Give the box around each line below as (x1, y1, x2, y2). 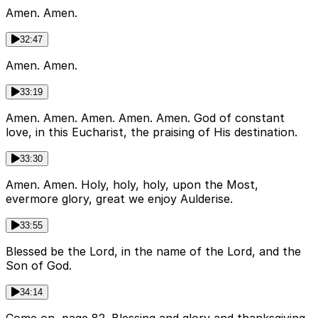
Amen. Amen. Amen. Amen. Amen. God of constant (6, 111, 285, 126)
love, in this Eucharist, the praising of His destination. (6, 125, 297, 140)
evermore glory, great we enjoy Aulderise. (6, 192, 233, 207)
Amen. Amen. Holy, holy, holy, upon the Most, (6, 177, 258, 192)
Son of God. (6, 258, 72, 273)
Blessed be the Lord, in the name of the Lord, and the (6, 244, 301, 259)
